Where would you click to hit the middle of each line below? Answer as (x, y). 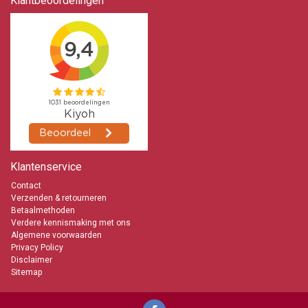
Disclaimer (32, 260)
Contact (26, 186)
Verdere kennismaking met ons (71, 223)
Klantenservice (46, 167)
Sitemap (26, 273)
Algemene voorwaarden (56, 235)
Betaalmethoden (43, 211)
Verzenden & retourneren (59, 198)
